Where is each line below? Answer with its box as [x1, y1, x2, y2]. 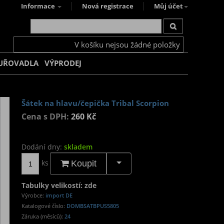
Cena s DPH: [21, 111, 71, 122]
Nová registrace [82, 2, 133, 10]
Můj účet [154, 2, 183, 10]
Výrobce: [21, 191, 45, 199]
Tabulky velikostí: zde [21, 180, 96, 190]
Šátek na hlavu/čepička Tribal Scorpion [21, 98, 169, 108]
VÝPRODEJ [44, 58, 81, 68]
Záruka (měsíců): [21, 212, 64, 220]
